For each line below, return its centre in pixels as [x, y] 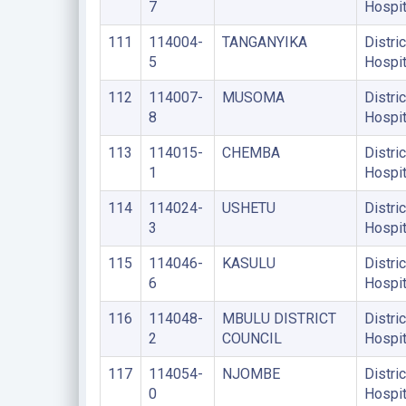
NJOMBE [251, 373]
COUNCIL [251, 338]
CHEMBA [251, 152]
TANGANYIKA [264, 42]
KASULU [248, 263]
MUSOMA [253, 97]
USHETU [248, 208]
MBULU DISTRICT [279, 318]
